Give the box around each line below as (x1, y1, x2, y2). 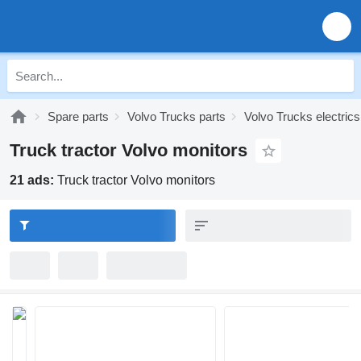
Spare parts (48, 110, 109, 123)
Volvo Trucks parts (127, 110, 226, 123)
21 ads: (10, 173, 57, 187)
